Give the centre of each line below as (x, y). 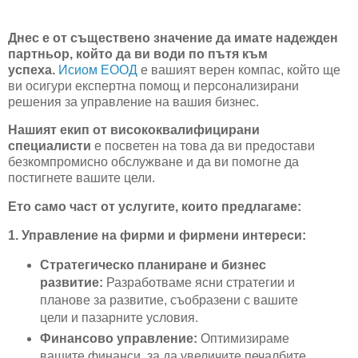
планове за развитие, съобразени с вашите (169, 300)
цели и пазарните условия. (119, 317)
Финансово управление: (118, 338)
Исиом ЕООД (98, 70)
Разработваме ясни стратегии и (199, 282)
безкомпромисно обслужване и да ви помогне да (153, 162)
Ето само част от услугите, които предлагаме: (155, 207)
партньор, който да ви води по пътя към (138, 54)
